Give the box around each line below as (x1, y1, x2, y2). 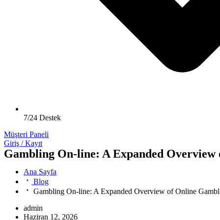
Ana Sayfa (24, 167, 56, 176)
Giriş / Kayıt (4, 138, 42, 147)
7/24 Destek (24, 113, 61, 122)
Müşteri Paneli (4, 130, 49, 138)
